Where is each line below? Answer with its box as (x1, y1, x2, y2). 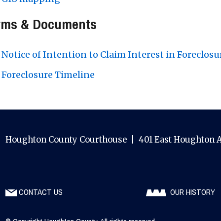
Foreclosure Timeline (1, 69, 95, 80)
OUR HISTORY (170, 186, 216, 197)
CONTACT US (18, 186, 63, 197)
